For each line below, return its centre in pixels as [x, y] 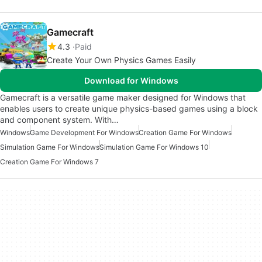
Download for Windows [131, 80]
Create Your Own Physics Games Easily [121, 60]
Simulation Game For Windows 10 [154, 147]
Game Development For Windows [84, 132]
